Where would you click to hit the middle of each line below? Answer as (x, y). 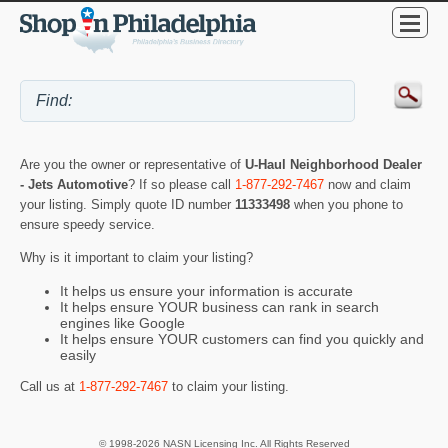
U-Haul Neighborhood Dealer (333, 165)
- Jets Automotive (74, 185)
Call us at (49, 387)
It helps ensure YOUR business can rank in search (219, 306)
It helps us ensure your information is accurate (206, 290)
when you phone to (348, 205)
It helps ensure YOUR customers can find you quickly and (242, 338)
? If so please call (181, 185)
